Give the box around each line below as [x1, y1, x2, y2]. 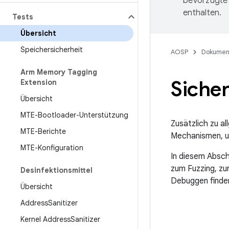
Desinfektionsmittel [20, 166, 93, 175]
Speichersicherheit [20, 45, 83, 54]
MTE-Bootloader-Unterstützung [20, 110, 128, 120]
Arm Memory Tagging [20, 67, 97, 77]
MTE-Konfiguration [20, 143, 83, 152]
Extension [20, 78, 57, 87]
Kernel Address [20, 215, 71, 224]
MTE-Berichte [20, 127, 66, 136]
